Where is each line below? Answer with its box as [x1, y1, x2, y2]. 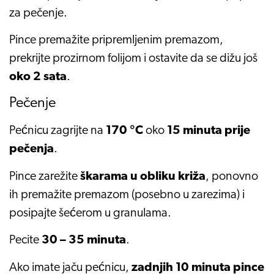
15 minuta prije [167, 125, 250, 138]
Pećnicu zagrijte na [9, 125, 106, 138]
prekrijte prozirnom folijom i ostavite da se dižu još [9, 53, 257, 65]
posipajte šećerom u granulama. [9, 207, 171, 220]
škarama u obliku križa [80, 170, 206, 183]
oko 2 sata [9, 71, 67, 84]
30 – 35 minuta [42, 234, 126, 247]
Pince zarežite [9, 170, 80, 183]
